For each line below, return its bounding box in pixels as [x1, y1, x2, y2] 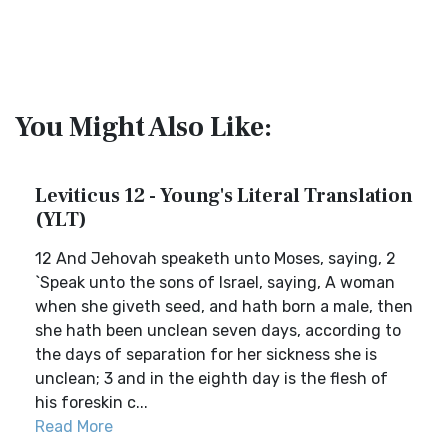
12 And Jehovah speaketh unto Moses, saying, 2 [35, 249, 396, 268]
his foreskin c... [35, 393, 148, 412]
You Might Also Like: [15, 109, 272, 145]
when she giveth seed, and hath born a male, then [35, 297, 413, 316]
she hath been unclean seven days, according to [35, 321, 401, 340]
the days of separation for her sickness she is [35, 345, 377, 364]
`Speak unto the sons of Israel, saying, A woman [35, 273, 395, 292]
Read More [35, 417, 113, 436]
